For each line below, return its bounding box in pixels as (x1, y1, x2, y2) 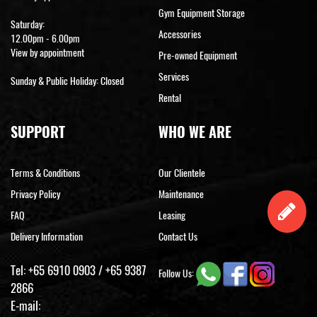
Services (158, 70, 189, 84)
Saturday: (11, 18, 45, 32)
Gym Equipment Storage (158, 6, 245, 21)
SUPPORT (11, 122, 65, 142)
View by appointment (11, 46, 84, 60)
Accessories (158, 28, 201, 42)
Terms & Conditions (11, 166, 80, 180)
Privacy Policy (11, 188, 60, 202)
